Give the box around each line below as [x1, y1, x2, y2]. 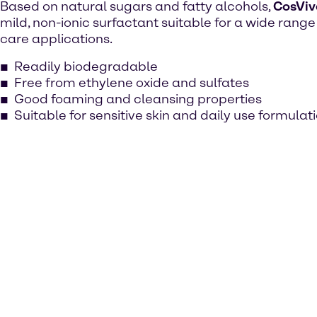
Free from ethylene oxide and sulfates [14, 75, 249, 91]
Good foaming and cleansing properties [14, 91, 262, 108]
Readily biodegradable [14, 59, 158, 75]
